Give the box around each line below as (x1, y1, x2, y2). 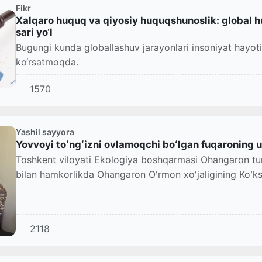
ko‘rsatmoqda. (16, 56, 78, 68)
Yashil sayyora (16, 127, 74, 137)
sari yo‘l (16, 26, 53, 39)
